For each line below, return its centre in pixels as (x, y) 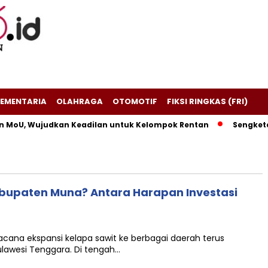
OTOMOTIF (135, 101)
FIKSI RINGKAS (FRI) (207, 101)
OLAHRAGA (80, 101)
